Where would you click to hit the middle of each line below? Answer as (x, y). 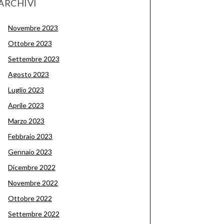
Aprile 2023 (26, 105)
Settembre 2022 (34, 214)
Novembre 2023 (33, 28)
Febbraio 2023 (30, 136)
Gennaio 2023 (30, 152)
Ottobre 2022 (30, 198)
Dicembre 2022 (32, 167)
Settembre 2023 (34, 59)
